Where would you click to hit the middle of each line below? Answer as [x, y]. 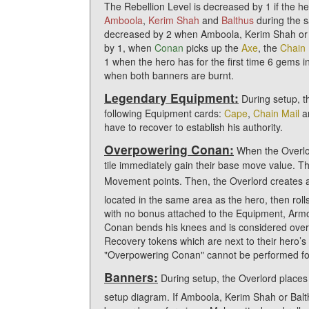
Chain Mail [276, 113]
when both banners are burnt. [169, 75]
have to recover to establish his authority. [193, 127]
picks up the [212, 47]
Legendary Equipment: [171, 97]
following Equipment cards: [164, 113]
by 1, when [129, 47]
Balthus [238, 20]
